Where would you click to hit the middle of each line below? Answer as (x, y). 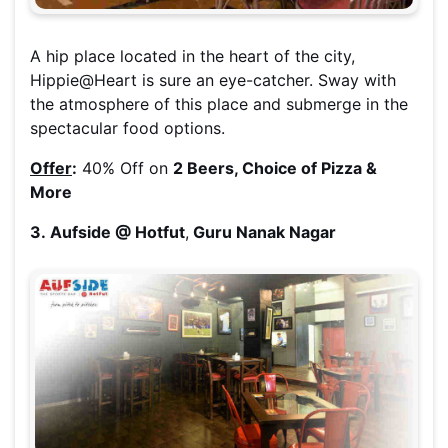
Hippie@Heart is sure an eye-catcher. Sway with (213, 79)
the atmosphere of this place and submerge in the (219, 103)
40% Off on (125, 167)
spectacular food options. (127, 127)
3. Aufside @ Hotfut (107, 231)
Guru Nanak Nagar (262, 231)
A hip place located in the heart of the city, (192, 55)
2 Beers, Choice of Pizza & (275, 167)
